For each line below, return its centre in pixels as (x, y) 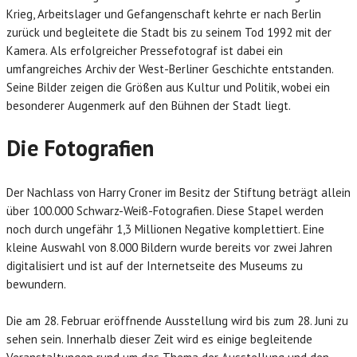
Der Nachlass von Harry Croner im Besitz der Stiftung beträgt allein (178, 192)
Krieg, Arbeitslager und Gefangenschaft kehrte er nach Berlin (164, 14)
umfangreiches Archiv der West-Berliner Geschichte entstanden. (170, 69)
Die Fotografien (80, 148)
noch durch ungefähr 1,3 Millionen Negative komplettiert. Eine (165, 229)
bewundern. (36, 284)
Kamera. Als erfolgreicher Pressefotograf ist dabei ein (145, 51)
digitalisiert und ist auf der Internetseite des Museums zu (155, 266)
